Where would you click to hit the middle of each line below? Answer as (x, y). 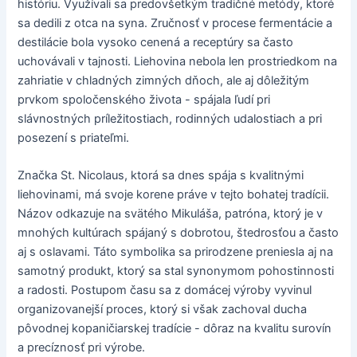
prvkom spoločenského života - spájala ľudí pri (144, 99)
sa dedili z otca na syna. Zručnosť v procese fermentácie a (175, 23)
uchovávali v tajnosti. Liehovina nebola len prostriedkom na (178, 61)
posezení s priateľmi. (74, 137)
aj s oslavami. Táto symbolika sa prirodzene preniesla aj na (176, 252)
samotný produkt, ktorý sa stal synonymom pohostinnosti (176, 271)
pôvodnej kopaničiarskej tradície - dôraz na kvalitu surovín (175, 329)
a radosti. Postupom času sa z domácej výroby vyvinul (165, 290)
